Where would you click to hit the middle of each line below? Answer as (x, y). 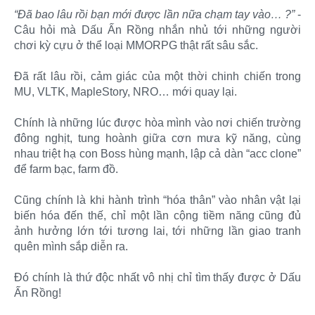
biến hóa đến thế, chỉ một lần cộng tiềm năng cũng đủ (157, 216)
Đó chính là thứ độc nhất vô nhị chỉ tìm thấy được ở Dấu (157, 278)
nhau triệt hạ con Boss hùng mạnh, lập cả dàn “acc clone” (157, 154)
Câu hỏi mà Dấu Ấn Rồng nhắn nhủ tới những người (157, 30)
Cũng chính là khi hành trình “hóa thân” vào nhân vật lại (157, 200)
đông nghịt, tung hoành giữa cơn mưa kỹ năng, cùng (157, 139)
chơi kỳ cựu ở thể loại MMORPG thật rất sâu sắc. (136, 46)
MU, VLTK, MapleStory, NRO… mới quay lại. (126, 92)
